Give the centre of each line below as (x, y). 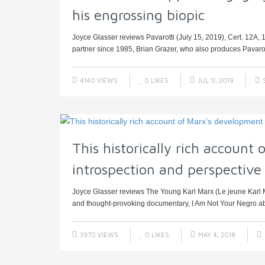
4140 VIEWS (98, 80)
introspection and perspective (167, 169)
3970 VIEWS (98, 235)
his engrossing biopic (138, 15)
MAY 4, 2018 (216, 235)
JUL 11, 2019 (215, 80)
